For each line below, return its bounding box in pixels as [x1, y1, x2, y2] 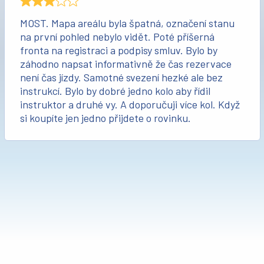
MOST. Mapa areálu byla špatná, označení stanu [19, 16, 235, 30]
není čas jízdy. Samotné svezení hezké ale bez [19, 71, 223, 84]
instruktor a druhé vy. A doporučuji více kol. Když [19, 98, 240, 111]
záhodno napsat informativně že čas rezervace [19, 57, 232, 71]
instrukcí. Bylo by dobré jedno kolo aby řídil [19, 84, 210, 98]
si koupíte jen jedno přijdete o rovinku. [19, 111, 191, 125]
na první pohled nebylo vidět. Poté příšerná [19, 30, 214, 44]
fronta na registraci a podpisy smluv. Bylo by [19, 44, 217, 57]
